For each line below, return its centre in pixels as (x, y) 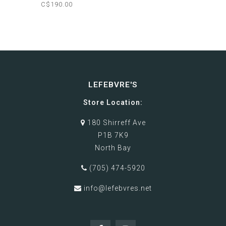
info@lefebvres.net (118, 188)
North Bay (113, 148)
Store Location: (113, 103)
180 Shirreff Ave (115, 123)
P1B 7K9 (113, 135)
